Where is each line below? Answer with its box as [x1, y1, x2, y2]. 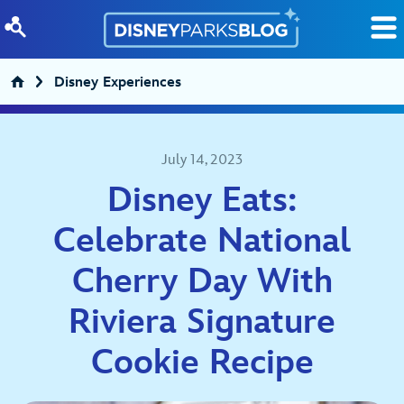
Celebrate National [53, 221, 351, 262]
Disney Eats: [107, 180, 297, 221]
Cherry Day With [71, 262, 333, 302]
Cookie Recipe [90, 343, 314, 383]
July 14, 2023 [161, 151, 243, 169]
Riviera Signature [69, 302, 335, 343]
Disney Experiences [54, 74, 181, 91]
